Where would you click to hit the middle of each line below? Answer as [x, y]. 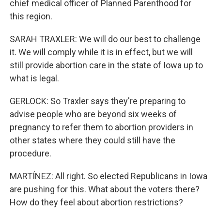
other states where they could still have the [93, 140]
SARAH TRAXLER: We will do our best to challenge [105, 39]
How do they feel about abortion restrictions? [96, 202]
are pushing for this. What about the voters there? [105, 189]
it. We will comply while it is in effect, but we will [101, 52]
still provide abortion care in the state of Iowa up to [106, 65]
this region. [31, 16]
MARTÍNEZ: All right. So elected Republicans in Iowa [108, 176]
